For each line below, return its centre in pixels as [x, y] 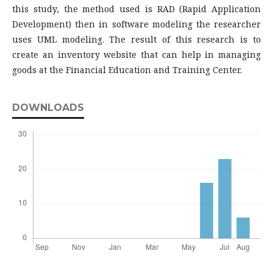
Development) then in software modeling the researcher [136, 24]
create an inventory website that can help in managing [136, 55]
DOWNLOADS [48, 108]
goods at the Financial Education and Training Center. [127, 70]
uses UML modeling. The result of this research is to [136, 39]
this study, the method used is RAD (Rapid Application [136, 9]
